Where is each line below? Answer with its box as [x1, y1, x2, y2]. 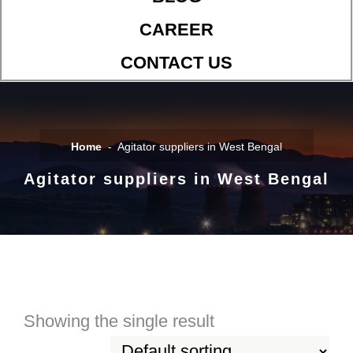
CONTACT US [121, 53, 232, 73]
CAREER [139, 20, 214, 40]
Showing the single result [24, 311, 214, 332]
